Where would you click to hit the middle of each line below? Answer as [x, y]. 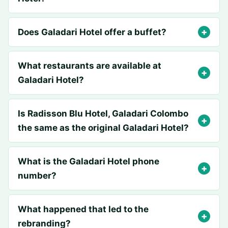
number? [37, 176]
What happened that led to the [83, 209]
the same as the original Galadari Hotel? [103, 128]
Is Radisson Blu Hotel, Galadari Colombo [103, 113]
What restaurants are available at [90, 66]
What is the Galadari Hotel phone [89, 161]
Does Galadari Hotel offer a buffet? [92, 32]
